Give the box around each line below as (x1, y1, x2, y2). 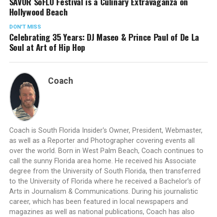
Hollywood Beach (9, 5, 68, 18)
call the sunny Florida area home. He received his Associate (9, 157, 196, 166)
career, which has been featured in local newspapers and (9, 198, 188, 206)
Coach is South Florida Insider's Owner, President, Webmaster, (9, 126, 202, 135)
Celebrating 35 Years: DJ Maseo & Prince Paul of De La (9, 31, 200, 44)
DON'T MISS (9, 24, 41, 31)
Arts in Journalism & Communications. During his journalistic (9, 187, 198, 196)
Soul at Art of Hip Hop (9, 41, 85, 54)
